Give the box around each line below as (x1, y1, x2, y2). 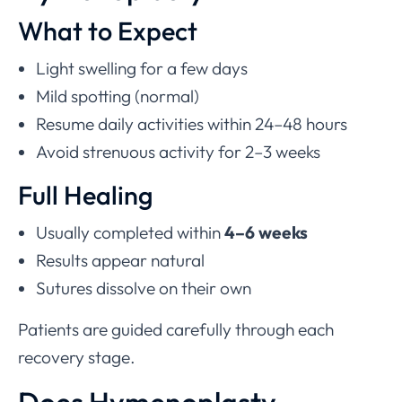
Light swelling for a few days (36, 57, 248, 80)
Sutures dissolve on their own (36, 277, 251, 300)
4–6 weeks (224, 222, 308, 244)
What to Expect (18, 14, 197, 48)
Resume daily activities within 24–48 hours (36, 113, 347, 135)
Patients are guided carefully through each (18, 319, 334, 341)
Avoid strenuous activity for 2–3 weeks (36, 141, 320, 163)
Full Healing (18, 179, 153, 212)
